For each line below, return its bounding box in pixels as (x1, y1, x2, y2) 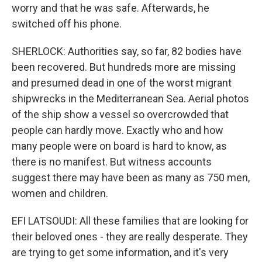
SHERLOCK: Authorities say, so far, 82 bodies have (12, 45, 242, 57)
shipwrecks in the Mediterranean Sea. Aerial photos (12, 92, 249, 105)
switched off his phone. (12, 18, 122, 30)
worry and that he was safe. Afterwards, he (12, 2, 209, 14)
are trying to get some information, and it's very (12, 246, 229, 258)
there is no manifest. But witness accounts (12, 156, 212, 168)
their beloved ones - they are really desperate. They (12, 230, 248, 243)
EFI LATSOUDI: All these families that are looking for (12, 215, 249, 227)
